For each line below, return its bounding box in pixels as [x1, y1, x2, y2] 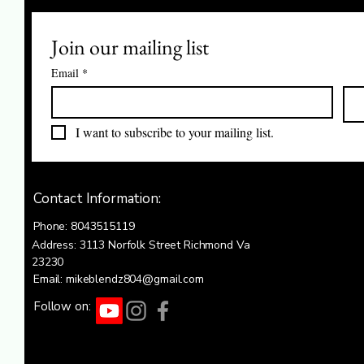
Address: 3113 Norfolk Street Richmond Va [32, 236, 250, 253]
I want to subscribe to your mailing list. [76, 123, 274, 141]
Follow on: [33, 297, 91, 314]
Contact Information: [33, 188, 161, 208]
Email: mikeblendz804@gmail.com [33, 271, 204, 287]
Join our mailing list [51, 32, 209, 61]
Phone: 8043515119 [33, 218, 135, 234]
